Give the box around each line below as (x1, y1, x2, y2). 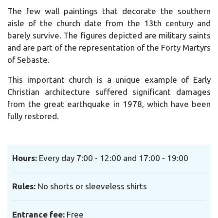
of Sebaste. (7, 54, 50, 64)
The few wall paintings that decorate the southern (7, 6, 211, 16)
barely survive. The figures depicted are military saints (7, 30, 211, 40)
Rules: (12, 181, 37, 191)
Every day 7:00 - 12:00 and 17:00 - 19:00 (39, 153, 188, 163)
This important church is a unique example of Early (7, 74, 211, 84)
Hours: (12, 153, 37, 163)
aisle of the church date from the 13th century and (7, 18, 211, 28)
